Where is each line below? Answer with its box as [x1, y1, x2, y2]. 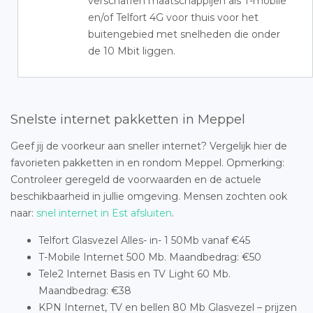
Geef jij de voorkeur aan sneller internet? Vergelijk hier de [10, 140, 287, 152]
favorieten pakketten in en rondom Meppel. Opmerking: [10, 156, 284, 169]
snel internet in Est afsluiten [36, 207, 172, 219]
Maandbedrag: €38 [38, 284, 131, 297]
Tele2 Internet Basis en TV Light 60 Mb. [38, 268, 231, 280]
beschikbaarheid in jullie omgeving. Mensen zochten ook [10, 190, 287, 203]
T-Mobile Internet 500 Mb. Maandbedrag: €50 [38, 251, 261, 263]
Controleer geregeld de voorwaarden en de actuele [10, 173, 261, 186]
